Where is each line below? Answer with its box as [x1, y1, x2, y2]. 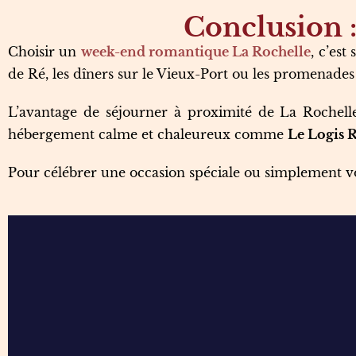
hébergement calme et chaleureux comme [8, 126, 288, 142]
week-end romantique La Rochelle [80, 44, 311, 60]
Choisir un [8, 44, 81, 60]
